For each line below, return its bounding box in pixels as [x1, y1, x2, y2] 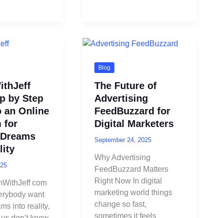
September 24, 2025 [94, 136, 151, 144]
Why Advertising [94, 153, 150, 162]
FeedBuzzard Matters [94, 165, 168, 174]
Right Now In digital [94, 177, 162, 185]
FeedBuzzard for [94, 105, 170, 116]
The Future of [94, 80, 157, 91]
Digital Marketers [94, 118, 174, 129]
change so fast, [94, 200, 146, 209]
